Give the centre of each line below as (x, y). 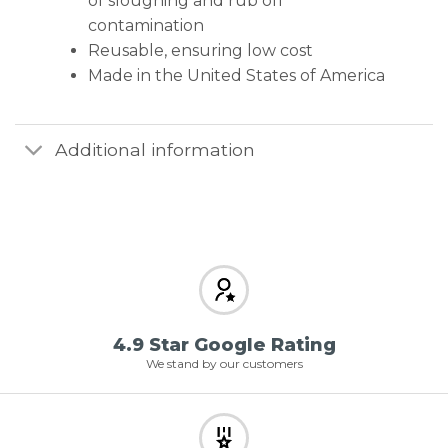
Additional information (155, 150)
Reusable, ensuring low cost (200, 50)
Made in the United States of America (236, 75)
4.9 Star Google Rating (224, 344)
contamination (145, 25)
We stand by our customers (224, 363)
